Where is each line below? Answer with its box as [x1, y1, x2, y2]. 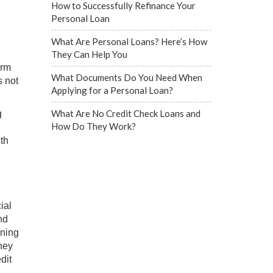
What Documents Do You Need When [51, 72, 202, 83]
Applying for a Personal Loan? [51, 85, 173, 96]
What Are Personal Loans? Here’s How [51, 36, 207, 47]
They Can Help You [51, 49, 127, 60]
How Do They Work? [51, 121, 136, 132]
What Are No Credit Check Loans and [51, 108, 200, 119]
